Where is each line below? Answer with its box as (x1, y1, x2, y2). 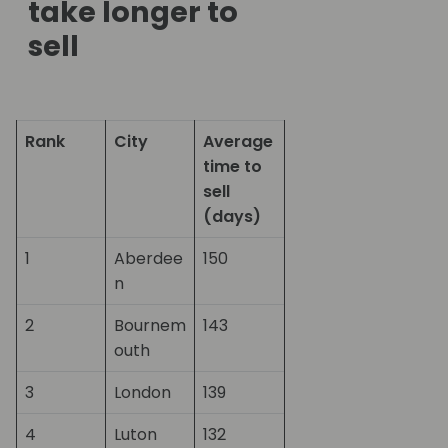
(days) (203, 205, 261, 229)
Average (203, 130, 273, 154)
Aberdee (114, 247, 183, 271)
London (114, 381, 171, 405)
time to (203, 155, 262, 179)
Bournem (114, 314, 186, 338)
